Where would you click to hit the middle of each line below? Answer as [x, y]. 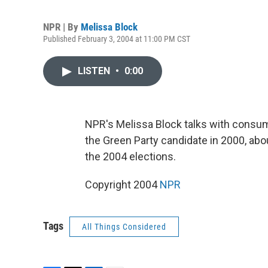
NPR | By [62, 27]
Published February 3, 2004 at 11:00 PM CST [117, 39]
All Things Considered [124, 227]
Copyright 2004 [122, 185]
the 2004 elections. [130, 156]
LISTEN [95, 71]
